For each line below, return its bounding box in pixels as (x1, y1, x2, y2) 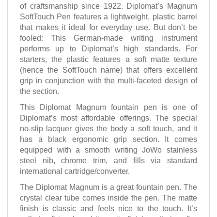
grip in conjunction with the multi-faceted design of (20, 77, 197, 86)
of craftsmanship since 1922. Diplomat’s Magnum (20, 3, 197, 12)
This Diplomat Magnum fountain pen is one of (20, 104, 197, 113)
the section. (20, 88, 59, 97)
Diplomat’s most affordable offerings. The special (20, 115, 197, 124)
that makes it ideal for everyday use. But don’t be (20, 24, 197, 33)
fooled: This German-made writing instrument (20, 35, 197, 44)
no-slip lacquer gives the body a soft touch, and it (20, 125, 197, 134)
